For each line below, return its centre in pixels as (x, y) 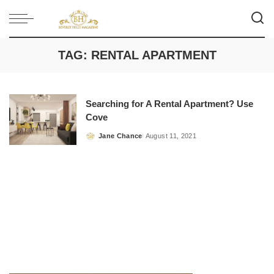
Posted (97, 140)
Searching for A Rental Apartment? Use (169, 104)
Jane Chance (120, 136)
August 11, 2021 (171, 136)
